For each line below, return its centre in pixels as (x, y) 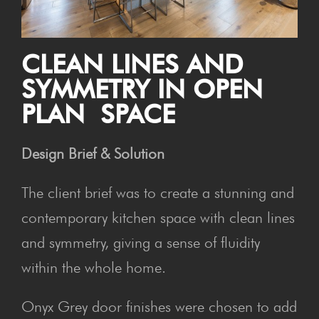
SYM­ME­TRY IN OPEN (142, 89)
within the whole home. (94, 267)
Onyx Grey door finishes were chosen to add (159, 306)
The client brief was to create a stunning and (158, 192)
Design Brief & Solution (93, 153)
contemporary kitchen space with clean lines (158, 217)
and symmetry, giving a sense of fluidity (141, 242)
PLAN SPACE (98, 114)
